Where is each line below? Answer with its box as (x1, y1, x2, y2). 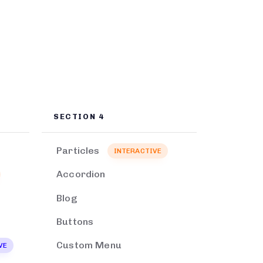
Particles (56, 144, 100, 156)
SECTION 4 (53, 112, 104, 122)
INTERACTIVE (113, 146, 162, 155)
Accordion (56, 168, 106, 180)
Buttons (56, 215, 94, 227)
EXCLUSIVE (135, 241, 175, 250)
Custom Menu (56, 240, 122, 251)
